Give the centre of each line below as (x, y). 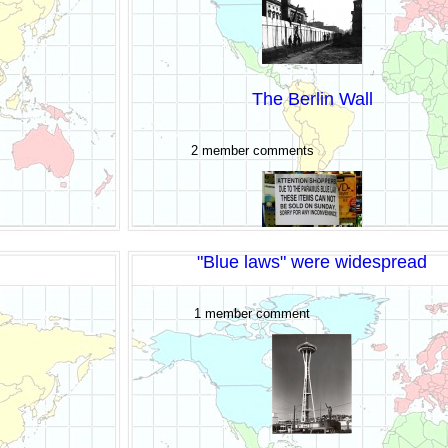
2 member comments (252, 150)
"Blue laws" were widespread (312, 261)
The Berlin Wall (312, 98)
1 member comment (252, 313)
